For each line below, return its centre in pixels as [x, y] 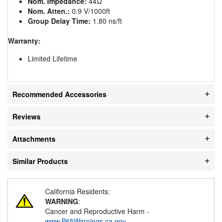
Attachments [34, 139]
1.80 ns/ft [106, 21]
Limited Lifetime [53, 58]
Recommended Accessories [59, 94]
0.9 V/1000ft [90, 11]
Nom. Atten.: [49, 11]
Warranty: [24, 40]
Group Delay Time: [59, 21]
